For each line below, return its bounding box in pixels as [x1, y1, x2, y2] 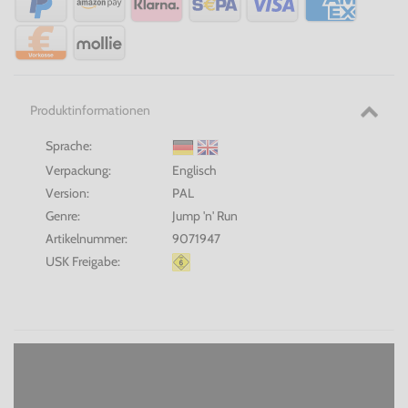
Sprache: [46, 138, 92, 155]
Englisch [172, 161, 218, 178]
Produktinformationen [29, 102, 150, 119]
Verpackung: [46, 161, 111, 178]
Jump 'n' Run [172, 207, 239, 224]
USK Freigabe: [46, 252, 120, 270]
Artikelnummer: [46, 229, 127, 247]
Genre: [46, 207, 80, 224]
